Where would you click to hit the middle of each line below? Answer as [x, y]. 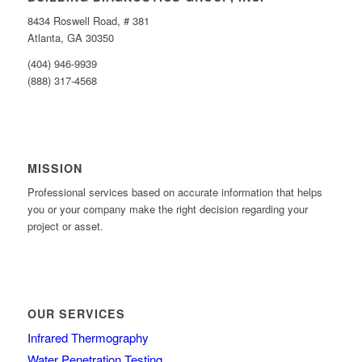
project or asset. [65, 225]
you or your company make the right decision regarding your [167, 208]
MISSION [55, 168]
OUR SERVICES [76, 313]
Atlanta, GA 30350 [70, 37]
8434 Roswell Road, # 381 [88, 20]
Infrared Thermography [88, 337]
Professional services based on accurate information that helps [175, 192]
